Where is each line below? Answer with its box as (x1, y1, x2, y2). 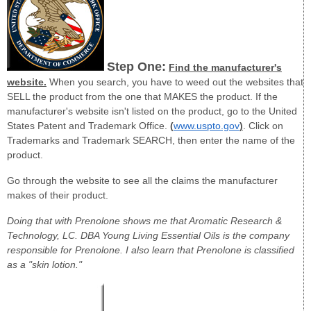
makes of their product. (7, 190, 108, 201)
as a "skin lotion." (7, 258, 82, 270)
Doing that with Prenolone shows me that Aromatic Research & (7, 215, 282, 226)
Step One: (107, 60, 166, 74)
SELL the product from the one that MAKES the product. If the (7, 91, 278, 103)
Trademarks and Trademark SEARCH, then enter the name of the (7, 135, 295, 146)
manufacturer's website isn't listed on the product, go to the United (7, 106, 297, 117)
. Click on (243, 120, 283, 132)
